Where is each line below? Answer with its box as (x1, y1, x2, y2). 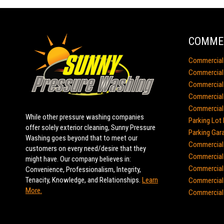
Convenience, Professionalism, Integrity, (25, 165, 141, 174)
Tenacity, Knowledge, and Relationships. (25, 175, 142, 185)
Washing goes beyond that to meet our (25, 133, 137, 143)
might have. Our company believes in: (25, 154, 131, 164)
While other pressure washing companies (25, 112, 144, 122)
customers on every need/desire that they (25, 144, 146, 153)
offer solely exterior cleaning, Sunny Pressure (25, 123, 155, 132)
